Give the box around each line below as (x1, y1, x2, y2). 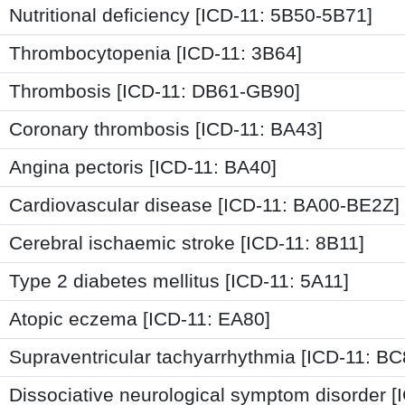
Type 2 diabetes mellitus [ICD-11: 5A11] (9, 269, 349, 292)
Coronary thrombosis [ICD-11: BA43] (9, 118, 323, 140)
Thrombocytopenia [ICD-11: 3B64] (9, 42, 302, 64)
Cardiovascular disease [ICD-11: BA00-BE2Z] (9, 193, 400, 216)
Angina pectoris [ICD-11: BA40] (9, 155, 277, 178)
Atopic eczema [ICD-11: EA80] (9, 307, 270, 330)
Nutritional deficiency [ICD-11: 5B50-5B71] (9, 4, 372, 26)
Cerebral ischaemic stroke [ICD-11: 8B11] (9, 231, 364, 254)
